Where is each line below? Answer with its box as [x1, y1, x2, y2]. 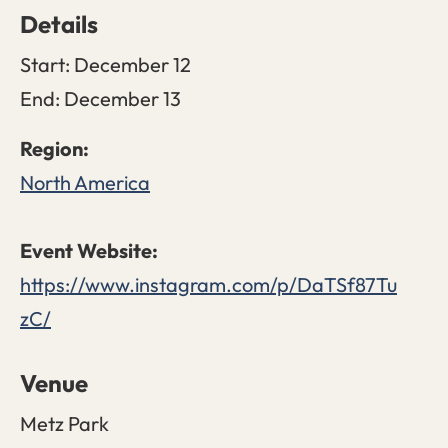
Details [20, 8, 98, 39]
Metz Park [20, 410, 109, 436]
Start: [20, 51, 70, 77]
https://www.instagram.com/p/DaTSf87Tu [20, 271, 397, 297]
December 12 [74, 51, 191, 77]
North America [20, 169, 150, 195]
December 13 [64, 85, 181, 111]
